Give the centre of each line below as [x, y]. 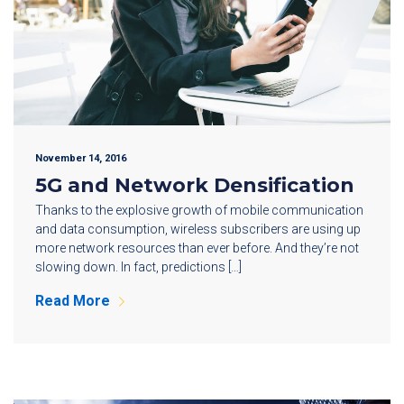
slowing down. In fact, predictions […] [138, 266]
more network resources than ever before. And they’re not [197, 248]
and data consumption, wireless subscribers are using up [198, 229]
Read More [73, 300]
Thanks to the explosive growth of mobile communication [199, 210]
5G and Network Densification [195, 185]
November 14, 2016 [81, 158]
